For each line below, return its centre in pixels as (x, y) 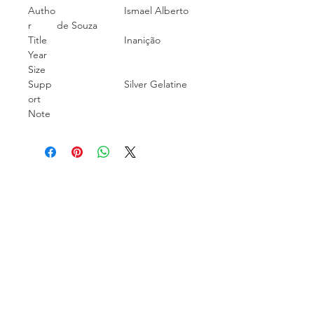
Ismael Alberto (123, 11)
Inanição (109, 40)
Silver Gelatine (122, 84)
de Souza (77, 25)
